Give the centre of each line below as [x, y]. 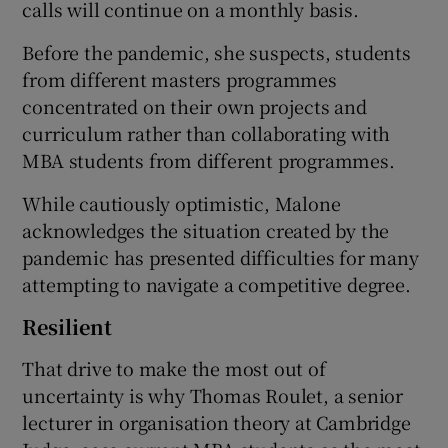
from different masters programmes [179, 78]
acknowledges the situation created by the [206, 229]
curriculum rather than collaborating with [206, 132]
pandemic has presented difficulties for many [220, 256]
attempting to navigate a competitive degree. [216, 283]
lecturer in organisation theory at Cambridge [216, 421]
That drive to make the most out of [174, 367]
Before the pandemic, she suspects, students [216, 51]
